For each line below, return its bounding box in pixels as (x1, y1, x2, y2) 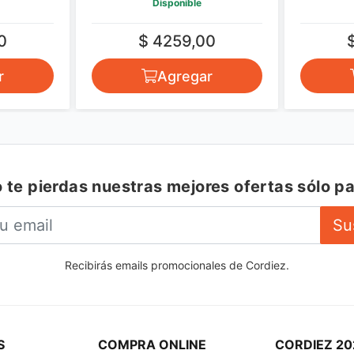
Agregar (157, 67, 213, 85)
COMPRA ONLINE (98, 337, 206, 352)
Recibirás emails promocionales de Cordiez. (65, 258, 289, 272)
